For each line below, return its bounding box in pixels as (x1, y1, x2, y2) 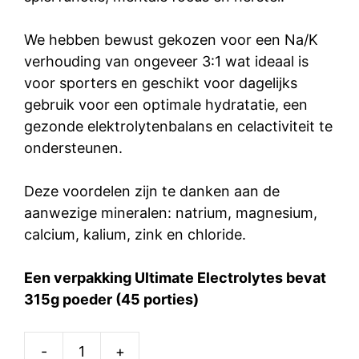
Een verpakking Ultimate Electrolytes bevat (24, 269, 326, 286)
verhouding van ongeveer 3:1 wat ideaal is (24, 53, 309, 70)
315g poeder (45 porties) (24, 291, 199, 308)
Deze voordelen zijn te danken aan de (24, 183, 280, 200)
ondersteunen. (24, 139, 123, 156)
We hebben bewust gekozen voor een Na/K (24, 31, 318, 48)
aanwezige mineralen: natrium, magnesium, (24, 204, 317, 221)
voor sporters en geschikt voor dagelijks (24, 75, 297, 91)
